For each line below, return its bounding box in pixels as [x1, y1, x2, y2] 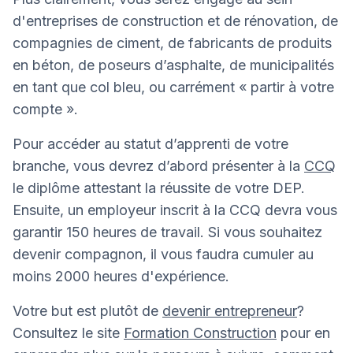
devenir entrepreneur [162, 303, 297, 320]
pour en [277, 325, 330, 342]
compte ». [13, 101, 78, 118]
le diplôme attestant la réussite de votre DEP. [13, 180, 305, 197]
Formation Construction [124, 325, 277, 342]
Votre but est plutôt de [13, 303, 162, 320]
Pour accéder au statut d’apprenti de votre [13, 136, 288, 153]
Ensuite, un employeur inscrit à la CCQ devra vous [13, 202, 337, 219]
